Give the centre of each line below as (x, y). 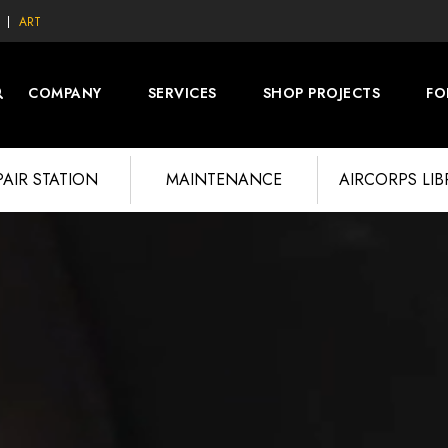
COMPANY (65, 93)
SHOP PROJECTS (321, 93)
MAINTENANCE (224, 180)
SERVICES (182, 93)
